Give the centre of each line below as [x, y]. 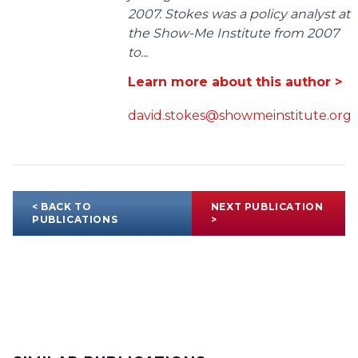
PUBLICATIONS [75, 220]
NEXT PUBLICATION [267, 207]
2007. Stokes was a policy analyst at [239, 14]
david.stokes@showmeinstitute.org [240, 116]
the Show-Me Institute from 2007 [233, 34]
